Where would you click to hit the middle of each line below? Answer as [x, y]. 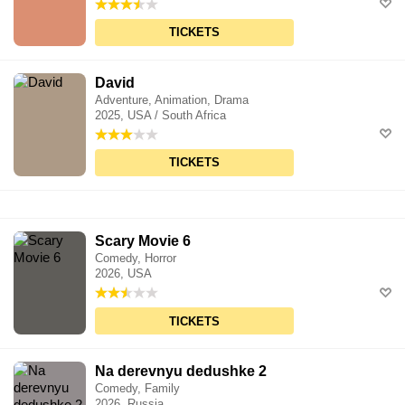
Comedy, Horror [136, 258]
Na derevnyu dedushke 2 [181, 372]
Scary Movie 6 [143, 240]
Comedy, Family [137, 389]
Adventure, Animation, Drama [172, 99]
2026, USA [123, 273]
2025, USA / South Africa [160, 115]
